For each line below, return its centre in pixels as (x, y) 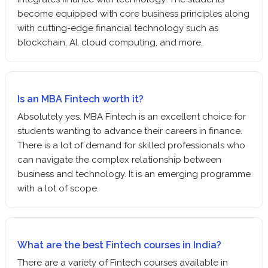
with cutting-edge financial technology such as (118, 28)
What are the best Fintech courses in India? (119, 245)
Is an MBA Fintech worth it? (80, 99)
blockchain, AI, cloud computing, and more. (112, 42)
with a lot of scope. (58, 188)
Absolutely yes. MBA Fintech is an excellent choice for (132, 116)
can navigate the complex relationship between (119, 159)
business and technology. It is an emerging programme (134, 174)
